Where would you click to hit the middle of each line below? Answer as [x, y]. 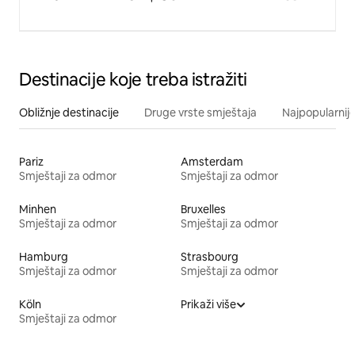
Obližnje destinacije [69, 113]
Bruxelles [203, 210]
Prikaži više [208, 305]
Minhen [38, 210]
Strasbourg [210, 257]
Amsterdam [212, 162]
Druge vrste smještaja [200, 113]
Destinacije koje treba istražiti [133, 80]
